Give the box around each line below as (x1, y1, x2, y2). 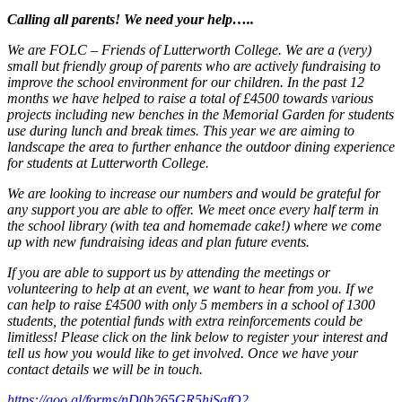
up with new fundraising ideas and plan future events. (7, 233, 310, 249)
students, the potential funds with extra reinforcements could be (7, 312, 363, 328)
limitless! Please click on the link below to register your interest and (7, 328, 388, 345)
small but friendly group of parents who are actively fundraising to (7, 57, 380, 74)
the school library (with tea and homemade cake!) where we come (7, 217, 381, 233)
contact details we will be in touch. (7, 361, 203, 377)
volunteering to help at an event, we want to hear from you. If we (7, 280, 373, 296)
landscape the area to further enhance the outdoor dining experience (7, 138, 395, 154)
